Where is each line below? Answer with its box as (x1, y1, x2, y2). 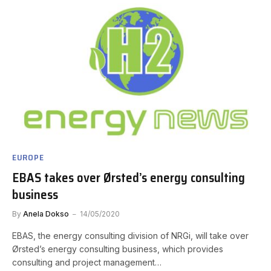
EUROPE (12, 151, 44, 165)
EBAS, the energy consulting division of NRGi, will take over (12, 230, 249, 241)
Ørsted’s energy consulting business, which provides (12, 244, 223, 255)
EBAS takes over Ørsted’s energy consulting (12, 168, 245, 188)
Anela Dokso (23, 209, 69, 219)
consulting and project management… (12, 257, 162, 268)
